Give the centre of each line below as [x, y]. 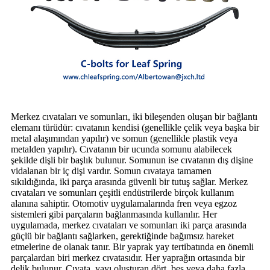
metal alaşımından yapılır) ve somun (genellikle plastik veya [124, 138]
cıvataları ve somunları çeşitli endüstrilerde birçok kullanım [122, 192]
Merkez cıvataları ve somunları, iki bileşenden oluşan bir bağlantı [134, 116]
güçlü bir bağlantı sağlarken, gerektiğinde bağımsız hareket [122, 236]
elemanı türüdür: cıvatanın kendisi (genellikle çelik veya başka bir [135, 127]
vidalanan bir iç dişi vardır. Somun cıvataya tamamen [111, 171]
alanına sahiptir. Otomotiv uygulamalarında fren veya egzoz [124, 203]
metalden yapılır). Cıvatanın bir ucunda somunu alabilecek [121, 149]
